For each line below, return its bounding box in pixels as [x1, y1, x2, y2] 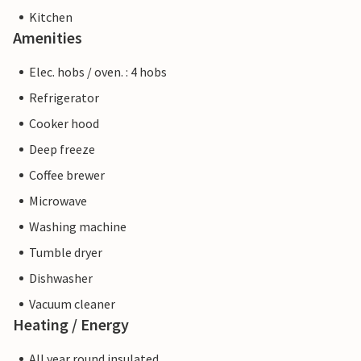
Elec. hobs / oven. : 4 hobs [29, 64, 167, 81]
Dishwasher [29, 270, 93, 287]
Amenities [13, 27, 82, 48]
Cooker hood [29, 115, 99, 132]
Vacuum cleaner [29, 296, 115, 313]
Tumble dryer [29, 244, 102, 261]
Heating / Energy [13, 314, 129, 335]
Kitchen [29, 9, 73, 26]
